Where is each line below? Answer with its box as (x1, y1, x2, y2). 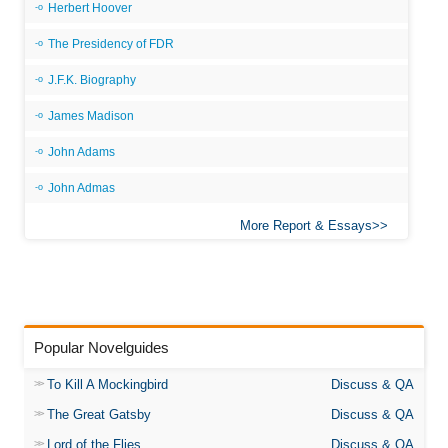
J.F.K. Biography (48, 73, 136, 87)
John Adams (48, 145, 115, 159)
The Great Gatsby (47, 407, 151, 422)
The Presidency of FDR (48, 37, 174, 51)
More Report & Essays (240, 218, 372, 233)
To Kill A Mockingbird (47, 377, 168, 392)
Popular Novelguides (34, 339, 169, 356)
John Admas (48, 181, 115, 195)
